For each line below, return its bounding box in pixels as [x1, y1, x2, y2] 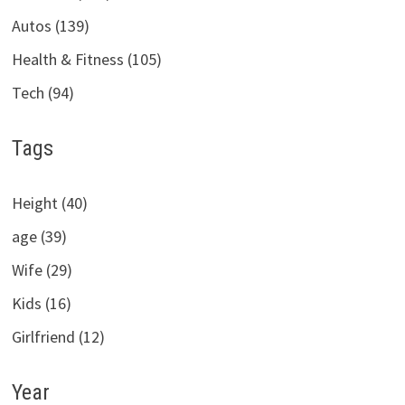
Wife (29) [11, 259, 72, 281]
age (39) [11, 226, 67, 248]
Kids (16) [11, 293, 71, 315]
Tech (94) [11, 81, 74, 103]
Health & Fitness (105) [11, 48, 162, 70]
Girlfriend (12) [11, 326, 105, 348]
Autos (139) [11, 14, 89, 36]
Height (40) [11, 193, 88, 214]
